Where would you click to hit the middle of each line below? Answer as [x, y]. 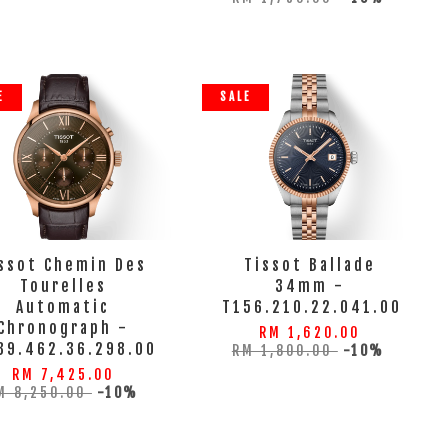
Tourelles [63, 286]
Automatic [63, 307]
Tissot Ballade [309, 265]
